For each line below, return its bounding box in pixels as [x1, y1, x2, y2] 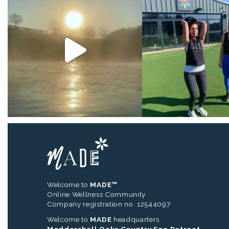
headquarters [111, 215, 160, 223]
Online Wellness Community [47, 190, 146, 198]
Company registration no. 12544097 [47, 199, 171, 208]
